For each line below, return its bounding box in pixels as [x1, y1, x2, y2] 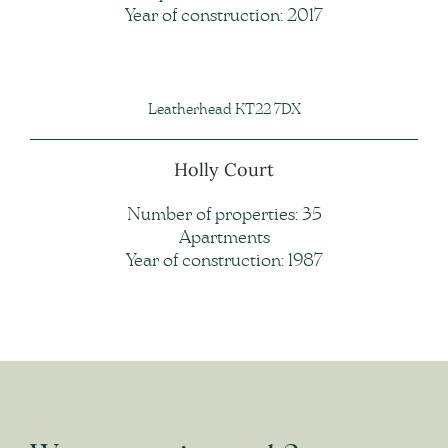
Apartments [178, 229, 270, 248]
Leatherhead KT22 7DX [147, 102, 301, 118]
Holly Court [174, 157, 274, 181]
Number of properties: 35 [126, 206, 322, 225]
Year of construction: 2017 [125, 7, 323, 26]
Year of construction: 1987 [125, 252, 323, 271]
